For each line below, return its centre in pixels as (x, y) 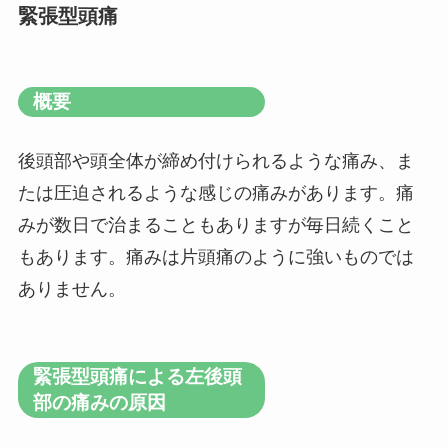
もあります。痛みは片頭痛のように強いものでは (215, 257)
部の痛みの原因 (99, 402)
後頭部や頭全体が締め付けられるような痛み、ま (215, 161)
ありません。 (71, 289)
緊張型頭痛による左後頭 (137, 376)
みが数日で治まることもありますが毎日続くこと (215, 225)
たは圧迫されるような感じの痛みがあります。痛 (215, 193)
